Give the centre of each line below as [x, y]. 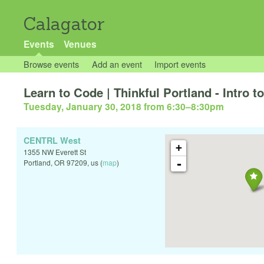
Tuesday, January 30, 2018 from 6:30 [105, 107]
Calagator [64, 24]
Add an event [117, 64]
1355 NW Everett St [55, 152]
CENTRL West [52, 141]
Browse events [51, 64]
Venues [80, 44]
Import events [180, 64]
